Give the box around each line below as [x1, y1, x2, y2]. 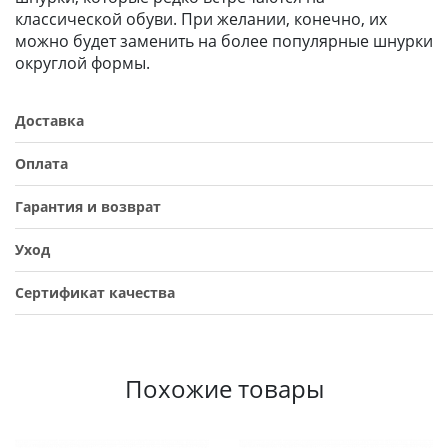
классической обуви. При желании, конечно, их [15, 8, 387, 30]
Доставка [15, 111, 84, 130]
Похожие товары [124, 372, 324, 405]
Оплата [15, 154, 68, 173]
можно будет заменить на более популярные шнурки [15, 30, 433, 52]
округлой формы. [15, 52, 150, 74]
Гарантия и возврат [15, 197, 161, 216]
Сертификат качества [15, 283, 175, 302]
